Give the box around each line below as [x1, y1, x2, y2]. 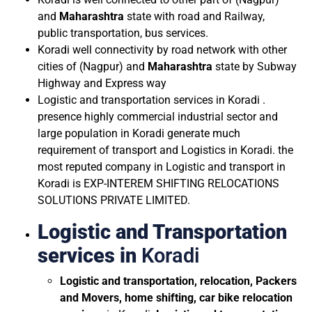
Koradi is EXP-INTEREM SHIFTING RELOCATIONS [38, 176, 279, 190]
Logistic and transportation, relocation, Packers [60, 274, 297, 288]
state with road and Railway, [127, 9, 265, 23]
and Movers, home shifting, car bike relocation [60, 290, 292, 304]
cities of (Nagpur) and [38, 59, 148, 73]
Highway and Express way [38, 76, 169, 90]
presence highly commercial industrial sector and [38, 109, 278, 123]
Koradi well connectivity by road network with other [38, 42, 287, 56]
